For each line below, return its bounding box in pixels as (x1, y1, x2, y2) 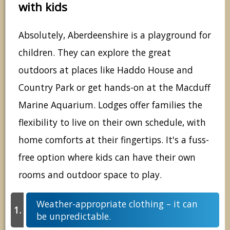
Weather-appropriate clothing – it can (36, 197, 198, 210)
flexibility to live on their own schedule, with (18, 116, 206, 129)
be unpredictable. (36, 209, 111, 222)
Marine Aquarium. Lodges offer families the (18, 99, 202, 111)
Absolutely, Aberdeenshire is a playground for (18, 29, 211, 42)
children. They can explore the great (18, 46, 171, 59)
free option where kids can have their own (18, 151, 196, 164)
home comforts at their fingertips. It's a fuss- (18, 133, 209, 146)
